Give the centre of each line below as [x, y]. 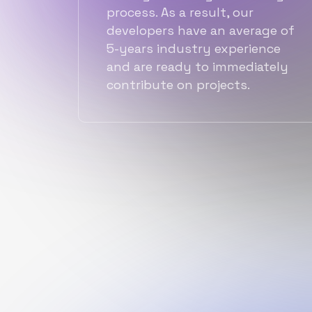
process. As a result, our [180, 13]
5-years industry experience [194, 49]
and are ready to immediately [197, 67]
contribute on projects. [178, 85]
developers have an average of [201, 31]
